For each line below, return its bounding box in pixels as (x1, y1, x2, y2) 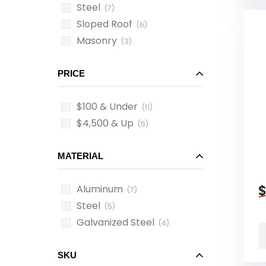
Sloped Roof (77, 17, 132, 31)
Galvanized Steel (77, 216, 154, 229)
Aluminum (77, 182, 123, 196)
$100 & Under (77, 100, 138, 113)
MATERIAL (58, 151, 103, 161)
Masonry (77, 34, 117, 47)
